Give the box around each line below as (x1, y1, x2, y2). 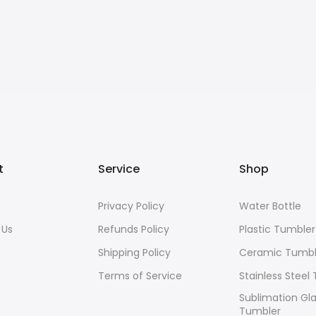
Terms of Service (98, 269, 182, 284)
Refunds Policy (98, 222, 169, 237)
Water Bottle (239, 199, 301, 214)
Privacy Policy (98, 199, 164, 214)
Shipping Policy (98, 245, 171, 260)
